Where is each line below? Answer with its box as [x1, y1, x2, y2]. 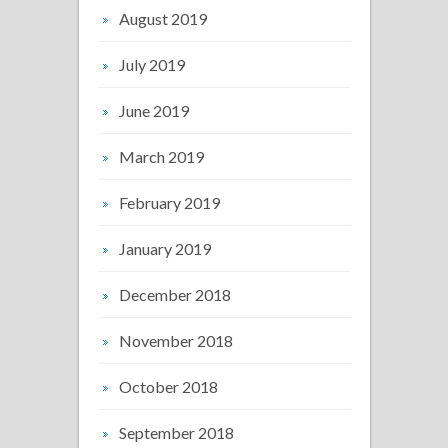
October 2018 [119, 376, 218, 396]
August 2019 [119, 8, 207, 28]
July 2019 [119, 54, 185, 74]
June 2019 [119, 100, 189, 120]
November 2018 [119, 330, 233, 350]
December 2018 [119, 284, 231, 304]
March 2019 [119, 146, 204, 166]
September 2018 [119, 422, 234, 442]
